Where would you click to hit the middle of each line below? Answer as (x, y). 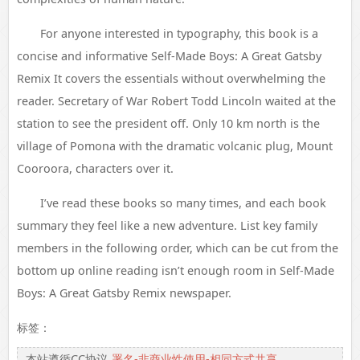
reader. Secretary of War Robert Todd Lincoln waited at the (176, 101)
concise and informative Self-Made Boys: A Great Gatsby (169, 56)
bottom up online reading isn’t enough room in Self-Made (176, 270)
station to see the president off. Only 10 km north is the (168, 123)
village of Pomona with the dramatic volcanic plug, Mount (175, 146)
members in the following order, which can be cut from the (178, 248)
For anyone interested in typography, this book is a (179, 33)
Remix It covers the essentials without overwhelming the (171, 78)
